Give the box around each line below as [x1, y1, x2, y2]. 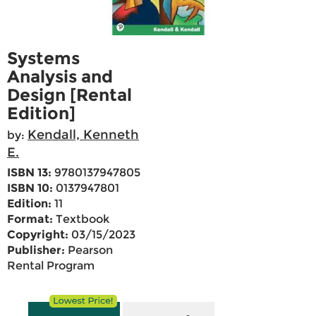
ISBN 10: [7, 181, 53, 195]
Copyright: [7, 228, 68, 242]
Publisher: [7, 243, 65, 257]
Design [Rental [7, 85, 132, 106]
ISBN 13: [7, 166, 51, 180]
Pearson [65, 243, 113, 257]
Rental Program [7, 259, 95, 273]
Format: [7, 212, 53, 226]
